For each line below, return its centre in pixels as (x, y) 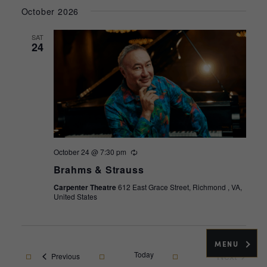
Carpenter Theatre (86, 187)
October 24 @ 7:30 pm (90, 152)
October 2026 (50, 11)
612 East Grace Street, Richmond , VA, (180, 187)
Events (90, 256)
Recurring (153, 153)
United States (75, 197)
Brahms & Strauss (99, 170)
